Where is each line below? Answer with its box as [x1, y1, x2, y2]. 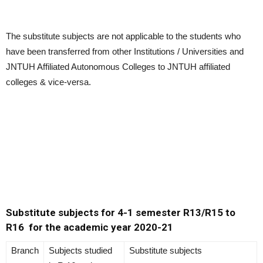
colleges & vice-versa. [6, 77, 91, 87]
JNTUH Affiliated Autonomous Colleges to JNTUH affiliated [6, 62, 230, 72]
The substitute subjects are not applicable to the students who [6, 31, 241, 42]
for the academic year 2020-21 [29, 221, 173, 234]
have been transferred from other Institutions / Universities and [6, 46, 244, 57]
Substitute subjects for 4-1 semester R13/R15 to [6, 207, 235, 219]
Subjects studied [49, 245, 112, 256]
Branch [11, 245, 39, 256]
